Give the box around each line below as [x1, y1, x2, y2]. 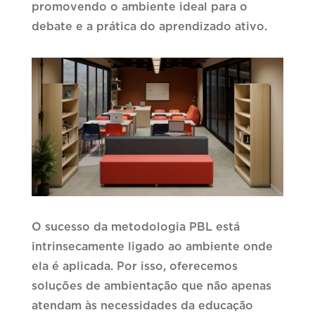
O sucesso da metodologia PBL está [31, 221, 240, 233]
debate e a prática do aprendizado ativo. [31, 20, 267, 32]
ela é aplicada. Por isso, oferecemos [31, 261, 238, 273]
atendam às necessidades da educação [31, 300, 253, 312]
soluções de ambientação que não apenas [31, 281, 271, 292]
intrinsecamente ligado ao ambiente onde [31, 241, 273, 253]
